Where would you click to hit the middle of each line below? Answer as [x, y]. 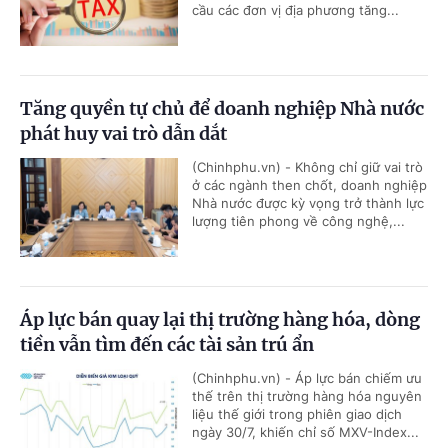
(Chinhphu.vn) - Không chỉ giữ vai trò [307, 167]
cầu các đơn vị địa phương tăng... [295, 10]
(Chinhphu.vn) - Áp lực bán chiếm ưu [307, 378]
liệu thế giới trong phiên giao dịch [297, 414]
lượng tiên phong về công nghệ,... [298, 221]
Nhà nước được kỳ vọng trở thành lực [308, 203]
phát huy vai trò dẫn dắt [123, 134]
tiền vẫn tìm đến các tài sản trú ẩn [167, 345]
